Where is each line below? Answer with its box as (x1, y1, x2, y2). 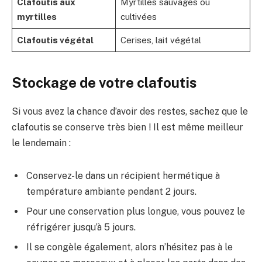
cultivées (120, 12, 157, 22)
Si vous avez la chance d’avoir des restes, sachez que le (12, 106, 248, 118)
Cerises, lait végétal (120, 35, 201, 46)
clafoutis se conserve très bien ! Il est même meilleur (12, 122, 243, 133)
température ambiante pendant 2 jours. (26, 185, 196, 197)
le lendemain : (12, 137, 71, 149)
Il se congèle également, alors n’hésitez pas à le (26, 241, 233, 253)
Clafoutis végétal (16, 35, 94, 46)
